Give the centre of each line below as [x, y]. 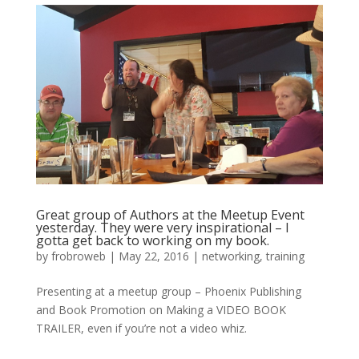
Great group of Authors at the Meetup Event [170, 214]
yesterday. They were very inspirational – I [162, 227]
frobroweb [78, 256]
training [285, 256]
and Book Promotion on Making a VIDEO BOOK [161, 309]
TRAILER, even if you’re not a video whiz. [141, 328]
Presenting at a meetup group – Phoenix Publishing [168, 291]
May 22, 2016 [153, 256]
